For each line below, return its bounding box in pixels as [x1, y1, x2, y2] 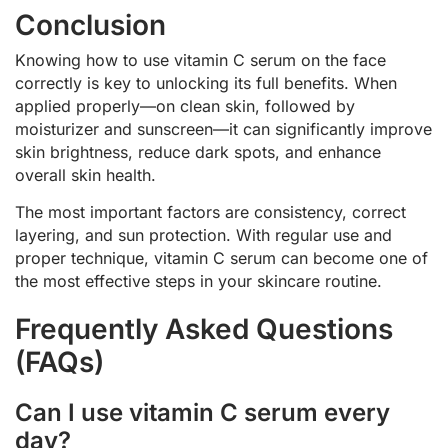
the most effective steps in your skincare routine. [15, 271, 382, 292]
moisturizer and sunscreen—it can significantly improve [15, 118, 432, 139]
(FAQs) [15, 345, 104, 380]
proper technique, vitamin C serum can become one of [15, 248, 428, 269]
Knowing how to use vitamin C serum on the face [15, 49, 386, 70]
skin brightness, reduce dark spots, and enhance [15, 141, 381, 162]
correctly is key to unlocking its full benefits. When [15, 72, 397, 93]
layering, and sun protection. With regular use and [15, 225, 392, 246]
